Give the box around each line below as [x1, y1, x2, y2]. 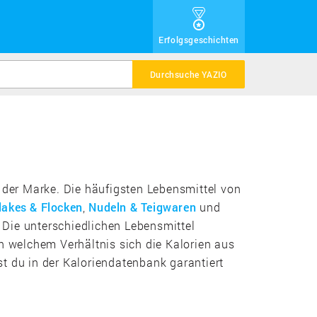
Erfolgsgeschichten [158, 34, 239, 45]
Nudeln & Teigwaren [88, 199, 197, 214]
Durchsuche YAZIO [149, 68, 227, 80]
